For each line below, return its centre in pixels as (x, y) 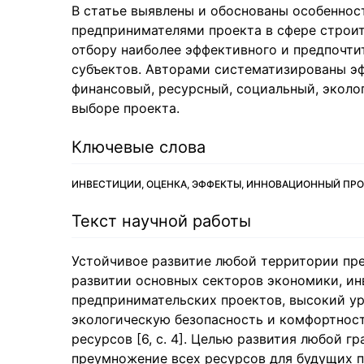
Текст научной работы (161, 221)
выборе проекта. (126, 108)
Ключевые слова (139, 147)
